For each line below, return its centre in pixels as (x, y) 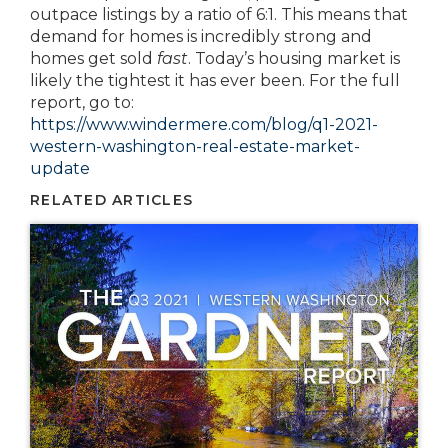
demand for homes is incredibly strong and (201, 36)
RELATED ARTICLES (112, 200)
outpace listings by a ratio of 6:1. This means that (219, 14)
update (60, 168)
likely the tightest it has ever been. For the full (215, 80)
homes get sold (93, 58)
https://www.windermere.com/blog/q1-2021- (204, 124)
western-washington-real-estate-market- (195, 146)
